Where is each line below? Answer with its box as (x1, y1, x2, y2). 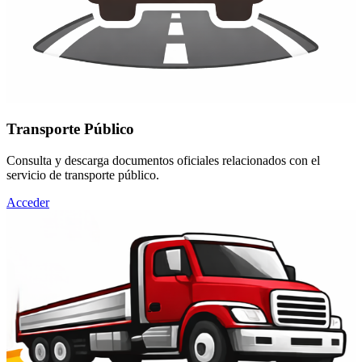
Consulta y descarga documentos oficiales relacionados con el (6, 154, 320, 168)
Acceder (6, 196, 49, 210)
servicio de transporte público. (6, 168, 159, 183)
